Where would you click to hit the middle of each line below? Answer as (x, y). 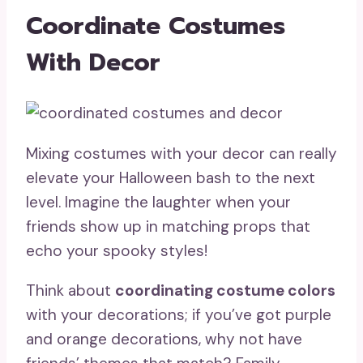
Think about (70, 290)
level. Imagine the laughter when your (158, 202)
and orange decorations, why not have (164, 339)
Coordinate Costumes (156, 26)
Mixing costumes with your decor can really (181, 153)
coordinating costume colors (225, 290)
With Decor (93, 62)
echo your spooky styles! (117, 250)
